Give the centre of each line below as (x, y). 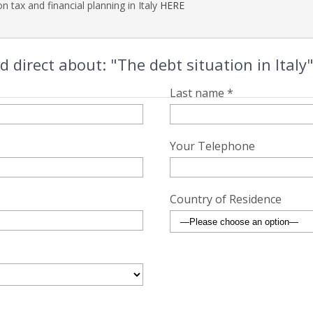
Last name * (201, 93)
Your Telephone (212, 146)
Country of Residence (225, 199)
